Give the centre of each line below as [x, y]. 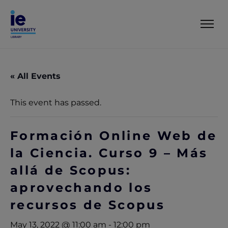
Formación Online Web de [114, 135]
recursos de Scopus [88, 205]
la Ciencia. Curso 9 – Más [109, 153]
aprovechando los [81, 187]
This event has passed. [56, 102]
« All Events [35, 76]
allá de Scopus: [70, 170]
